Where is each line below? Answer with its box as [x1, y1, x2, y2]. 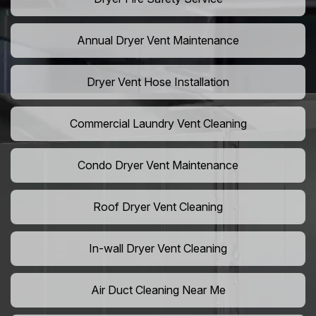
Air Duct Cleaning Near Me [90, 283, 226, 298]
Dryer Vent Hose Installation [87, 75, 229, 90]
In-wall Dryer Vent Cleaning [89, 241, 227, 256]
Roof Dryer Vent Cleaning [93, 200, 223, 214]
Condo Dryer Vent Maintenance [78, 158, 238, 173]
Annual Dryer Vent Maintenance [77, 33, 239, 48]
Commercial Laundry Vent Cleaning [69, 116, 247, 131]
